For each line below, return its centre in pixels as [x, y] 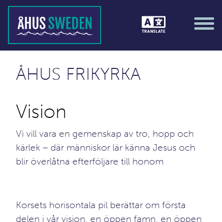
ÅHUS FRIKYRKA [78, 74]
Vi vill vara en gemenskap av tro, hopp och [105, 134]
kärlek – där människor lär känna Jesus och [106, 147]
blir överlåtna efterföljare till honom [90, 161]
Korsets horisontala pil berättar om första [101, 205]
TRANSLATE [154, 31]
